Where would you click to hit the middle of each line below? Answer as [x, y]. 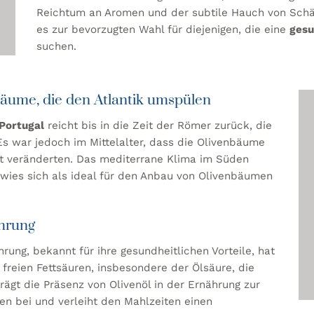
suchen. [57, 46]
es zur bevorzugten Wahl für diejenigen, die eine [163, 29]
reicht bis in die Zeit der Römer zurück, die [158, 126]
